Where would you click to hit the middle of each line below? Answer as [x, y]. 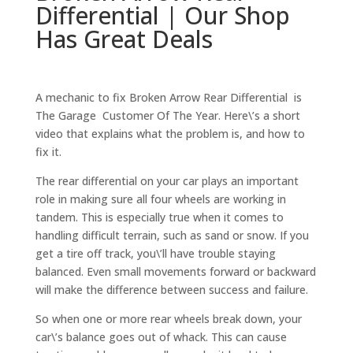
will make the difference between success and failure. [171, 290]
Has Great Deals [127, 39]
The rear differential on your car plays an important [167, 181]
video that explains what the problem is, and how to [170, 134]
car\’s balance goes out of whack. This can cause [161, 337]
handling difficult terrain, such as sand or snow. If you [172, 236]
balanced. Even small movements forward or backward [175, 272]
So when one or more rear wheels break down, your [168, 319]
